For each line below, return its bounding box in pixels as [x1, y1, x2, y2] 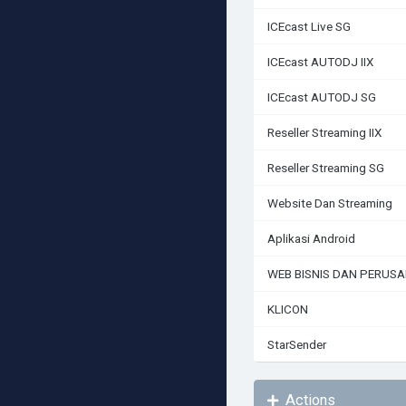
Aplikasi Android [267, 231, 355, 246]
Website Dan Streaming [267, 196, 392, 210]
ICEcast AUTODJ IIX [267, 54, 373, 69]
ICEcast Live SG [267, 19, 351, 34]
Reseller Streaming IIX [267, 125, 382, 140]
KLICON [267, 302, 308, 316]
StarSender [267, 337, 326, 352]
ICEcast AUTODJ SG [267, 90, 376, 104]
